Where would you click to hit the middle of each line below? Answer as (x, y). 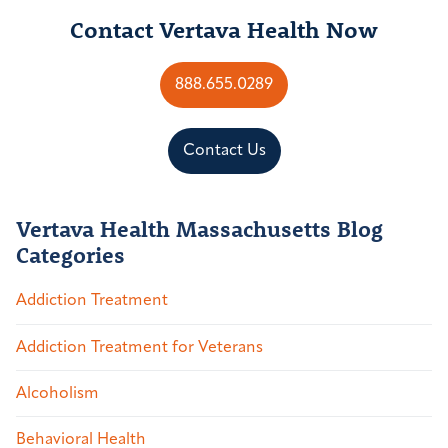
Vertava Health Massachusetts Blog (199, 229)
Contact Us (224, 151)
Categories (70, 255)
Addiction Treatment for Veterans (139, 347)
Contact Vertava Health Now (224, 29)
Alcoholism (57, 393)
